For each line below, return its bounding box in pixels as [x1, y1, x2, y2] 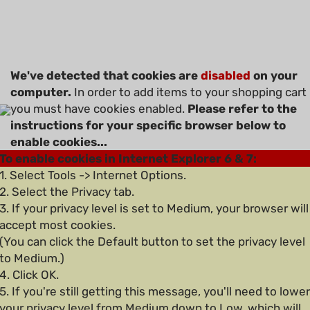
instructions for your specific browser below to [10, 118, 286, 132]
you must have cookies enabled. [10, 102, 188, 116]
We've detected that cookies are [10, 69, 201, 82]
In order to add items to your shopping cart [71, 85, 307, 99]
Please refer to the [188, 102, 297, 116]
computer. [10, 85, 71, 99]
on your [250, 69, 298, 82]
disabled [201, 69, 250, 82]
